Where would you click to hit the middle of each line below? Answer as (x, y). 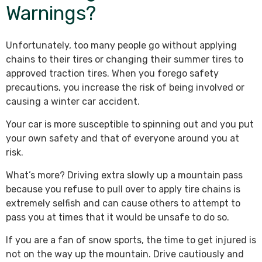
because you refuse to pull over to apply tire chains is (123, 189)
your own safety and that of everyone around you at (123, 138)
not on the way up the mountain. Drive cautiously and (125, 254)
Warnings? (51, 13)
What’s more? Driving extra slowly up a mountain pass (124, 175)
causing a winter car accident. (73, 101)
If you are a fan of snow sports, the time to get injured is (131, 240)
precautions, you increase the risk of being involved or (125, 87)
